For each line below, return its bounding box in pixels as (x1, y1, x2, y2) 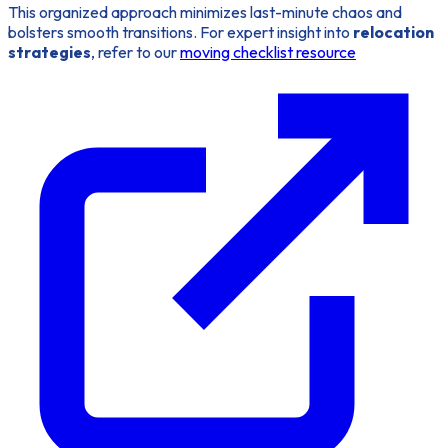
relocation (353, 22, 434, 43)
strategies (8, 42, 91, 63)
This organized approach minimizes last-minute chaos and (8, 2, 402, 23)
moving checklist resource (180, 42, 356, 63)
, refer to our (91, 42, 180, 63)
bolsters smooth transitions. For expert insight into (8, 22, 353, 43)
